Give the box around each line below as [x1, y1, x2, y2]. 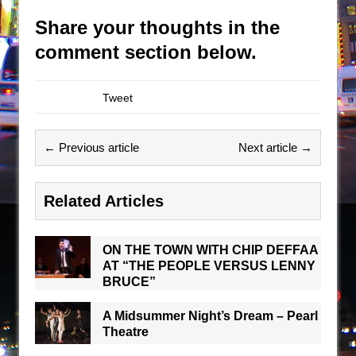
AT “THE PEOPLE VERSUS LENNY [103, 259, 315, 273]
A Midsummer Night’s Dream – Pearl [103, 309, 318, 323]
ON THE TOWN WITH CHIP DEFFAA [103, 243, 318, 257]
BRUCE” [103, 275, 156, 289]
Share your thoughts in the [35, 17, 280, 39]
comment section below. [35, 41, 257, 64]
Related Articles [44, 192, 164, 211]
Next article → [238, 141, 312, 155]
